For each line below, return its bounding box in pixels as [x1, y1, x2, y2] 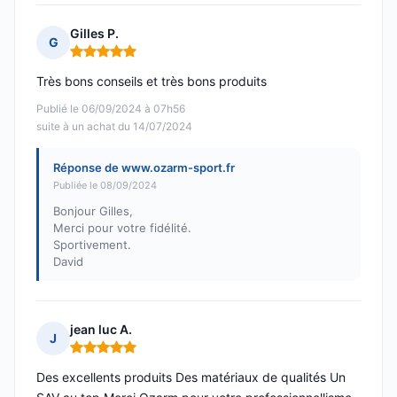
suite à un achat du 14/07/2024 [36, 120, 192, 134]
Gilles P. [70, 26, 119, 42]
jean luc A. [70, 322, 132, 338]
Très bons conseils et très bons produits [36, 74, 267, 90]
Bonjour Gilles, [53, 204, 133, 219]
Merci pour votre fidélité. [53, 221, 191, 236]
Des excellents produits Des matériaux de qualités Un [36, 370, 346, 385]
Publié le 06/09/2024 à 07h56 [36, 102, 185, 116]
